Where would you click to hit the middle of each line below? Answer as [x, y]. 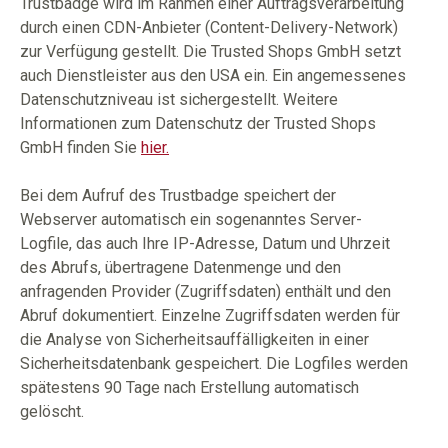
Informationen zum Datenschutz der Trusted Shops [198, 123]
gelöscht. [52, 411]
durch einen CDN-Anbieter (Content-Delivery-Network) [209, 27]
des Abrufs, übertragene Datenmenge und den [180, 267]
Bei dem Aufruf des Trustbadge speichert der [178, 195]
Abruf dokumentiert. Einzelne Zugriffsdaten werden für [210, 315]
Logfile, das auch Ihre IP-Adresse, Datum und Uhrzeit [205, 243]
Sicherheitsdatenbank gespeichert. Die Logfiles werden [214, 363]
